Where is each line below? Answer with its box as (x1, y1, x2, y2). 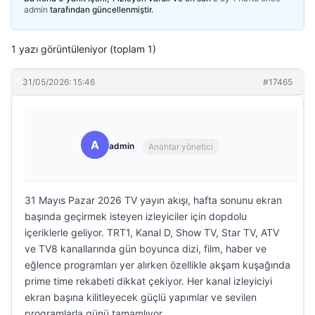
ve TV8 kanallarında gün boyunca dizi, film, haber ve (25, 243, 266, 255)
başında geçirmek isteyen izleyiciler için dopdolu (25, 210, 247, 222)
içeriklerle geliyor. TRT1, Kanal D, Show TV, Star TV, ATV (25, 226, 279, 238)
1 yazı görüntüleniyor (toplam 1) (11, 43, 156, 55)
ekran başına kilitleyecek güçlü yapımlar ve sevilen (25, 291, 257, 303)
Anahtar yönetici (148, 141, 213, 152)
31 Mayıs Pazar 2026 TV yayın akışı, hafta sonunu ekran (25, 194, 282, 206)
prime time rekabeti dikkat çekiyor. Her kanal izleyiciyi (25, 275, 272, 287)
